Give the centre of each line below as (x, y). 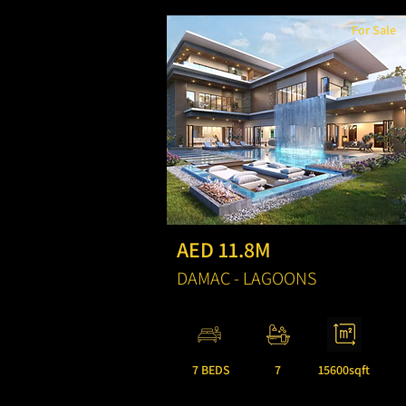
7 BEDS (211, 370)
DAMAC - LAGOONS (246, 278)
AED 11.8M (224, 249)
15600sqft (344, 370)
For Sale (374, 30)
